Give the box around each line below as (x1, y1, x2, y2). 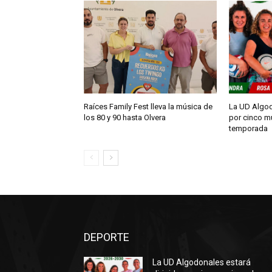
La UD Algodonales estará (152, 257, 251, 268)
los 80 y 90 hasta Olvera (84, 113, 166, 123)
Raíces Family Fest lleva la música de (84, 102, 212, 112)
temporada (228, 124, 268, 134)
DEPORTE (84, 231, 129, 244)
